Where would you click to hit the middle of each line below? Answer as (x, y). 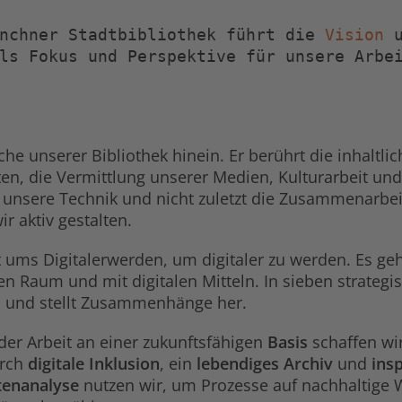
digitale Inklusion (94, 363)
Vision (354, 34)
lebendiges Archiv (265, 363)
